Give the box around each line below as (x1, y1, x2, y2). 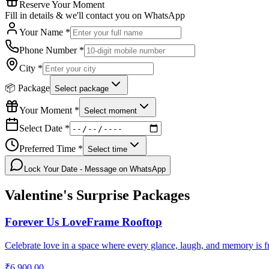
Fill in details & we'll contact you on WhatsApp (5, 10, 185, 20)
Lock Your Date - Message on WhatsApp (24, 165, 166, 174)
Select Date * (19, 122, 70, 133)
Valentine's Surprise (5, 187, 129, 204)
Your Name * (19, 26, 70, 37)
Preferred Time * (19, 144, 83, 154)
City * (19, 62, 43, 73)
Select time (88, 145, 127, 154)
